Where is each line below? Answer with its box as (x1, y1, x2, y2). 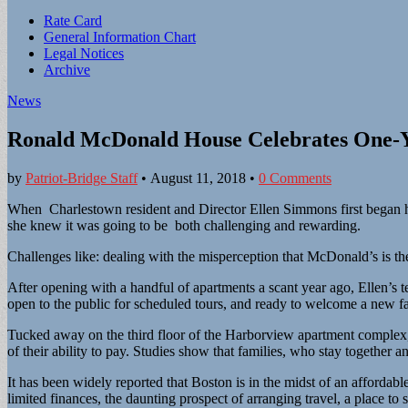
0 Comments (259, 169, 331, 186)
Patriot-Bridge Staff (25, 169, 138, 186)
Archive (44, 62, 90, 77)
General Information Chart (44, 29, 196, 45)
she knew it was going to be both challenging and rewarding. (7, 217, 361, 233)
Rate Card (44, 13, 102, 28)
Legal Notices (44, 46, 124, 61)
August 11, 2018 (150, 169, 246, 186)
